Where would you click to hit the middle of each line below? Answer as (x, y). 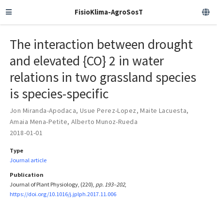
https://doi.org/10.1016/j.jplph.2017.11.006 (63, 194)
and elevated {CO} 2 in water (87, 61)
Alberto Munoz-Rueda (104, 121)
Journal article (28, 160)
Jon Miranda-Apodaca (43, 110)
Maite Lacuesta (163, 110)
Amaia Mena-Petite (39, 121)
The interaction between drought (101, 44)
